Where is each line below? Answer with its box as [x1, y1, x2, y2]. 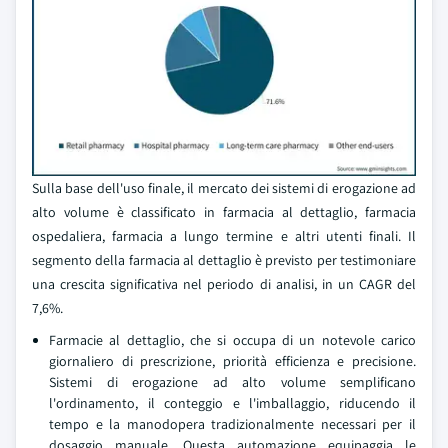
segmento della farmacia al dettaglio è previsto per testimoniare [32, 251, 416, 269]
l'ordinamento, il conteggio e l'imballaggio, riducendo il [49, 394, 416, 412]
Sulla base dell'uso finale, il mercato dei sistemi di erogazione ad [32, 179, 416, 197]
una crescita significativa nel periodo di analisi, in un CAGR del [32, 275, 416, 293]
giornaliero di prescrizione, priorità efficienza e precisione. [49, 352, 416, 370]
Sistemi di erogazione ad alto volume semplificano [49, 373, 416, 391]
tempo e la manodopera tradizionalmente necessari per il [49, 415, 416, 433]
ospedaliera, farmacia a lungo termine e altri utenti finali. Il [32, 227, 416, 245]
